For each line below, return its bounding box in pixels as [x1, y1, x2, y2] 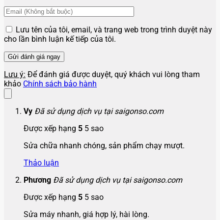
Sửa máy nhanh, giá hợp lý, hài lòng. [24, 209, 149, 219]
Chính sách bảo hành [23, 79, 97, 88]
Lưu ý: [4, 69, 26, 79]
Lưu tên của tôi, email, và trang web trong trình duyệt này [16, 25, 212, 34]
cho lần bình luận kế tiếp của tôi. [4, 34, 116, 44]
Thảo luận [24, 158, 59, 167]
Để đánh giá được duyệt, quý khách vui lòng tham [26, 69, 200, 79]
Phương [24, 175, 53, 185]
